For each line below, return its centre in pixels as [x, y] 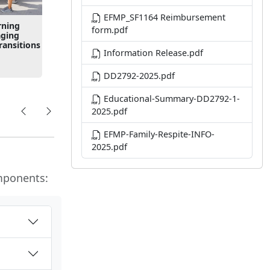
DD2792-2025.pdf [138, 76]
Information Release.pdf [152, 53]
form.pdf [110, 30]
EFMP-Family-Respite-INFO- [158, 134]
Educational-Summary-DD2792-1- [171, 99]
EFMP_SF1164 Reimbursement [163, 17]
